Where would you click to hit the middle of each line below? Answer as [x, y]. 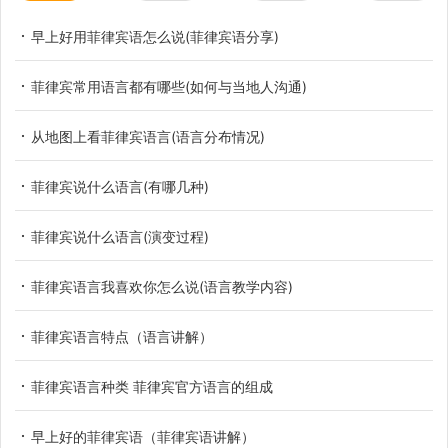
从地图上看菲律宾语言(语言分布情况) [148, 136]
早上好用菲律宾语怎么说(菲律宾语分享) [155, 36]
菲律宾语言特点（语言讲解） [122, 336]
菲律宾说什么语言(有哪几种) [120, 186]
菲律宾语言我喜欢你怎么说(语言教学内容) [162, 286]
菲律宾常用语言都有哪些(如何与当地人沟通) [169, 86]
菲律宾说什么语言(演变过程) [120, 236]
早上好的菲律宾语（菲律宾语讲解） [143, 436]
